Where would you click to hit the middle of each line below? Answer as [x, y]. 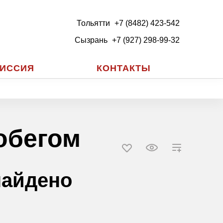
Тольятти [93, 23]
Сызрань [91, 40]
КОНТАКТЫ [123, 68]
